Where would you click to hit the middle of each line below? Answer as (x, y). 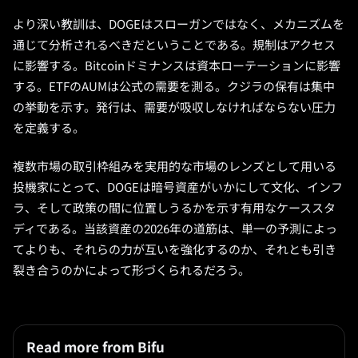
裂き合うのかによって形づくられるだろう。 (131, 271)
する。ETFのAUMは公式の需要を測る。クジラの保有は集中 (174, 87)
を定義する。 (49, 129)
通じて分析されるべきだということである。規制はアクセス (174, 46)
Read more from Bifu (95, 348)
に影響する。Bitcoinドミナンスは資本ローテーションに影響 (177, 66)
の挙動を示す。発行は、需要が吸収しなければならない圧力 (174, 108)
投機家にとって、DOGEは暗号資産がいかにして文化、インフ (178, 188)
